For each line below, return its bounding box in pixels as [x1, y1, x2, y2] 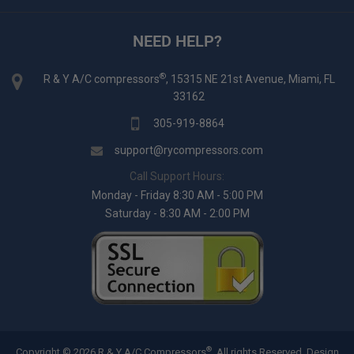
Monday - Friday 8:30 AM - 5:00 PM [91, 189, 263, 201]
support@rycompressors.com [115, 144, 263, 156]
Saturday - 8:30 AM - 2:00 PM [104, 207, 250, 220]
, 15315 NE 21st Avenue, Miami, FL [165, 73, 335, 85]
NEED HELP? [132, 32, 222, 51]
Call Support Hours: [130, 170, 224, 183]
